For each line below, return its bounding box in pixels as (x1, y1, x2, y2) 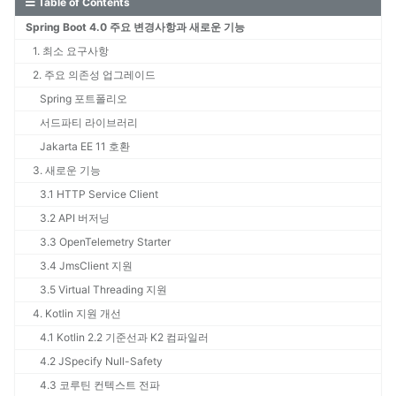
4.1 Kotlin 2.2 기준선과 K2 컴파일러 (40, 331, 209, 345)
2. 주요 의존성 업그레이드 (33, 68, 156, 82)
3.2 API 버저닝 (40, 211, 110, 225)
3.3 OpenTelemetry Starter (40, 235, 171, 249)
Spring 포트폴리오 (40, 92, 127, 106)
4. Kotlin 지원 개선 (33, 307, 121, 321)
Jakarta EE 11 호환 (40, 140, 130, 154)
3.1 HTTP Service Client (40, 187, 158, 202)
